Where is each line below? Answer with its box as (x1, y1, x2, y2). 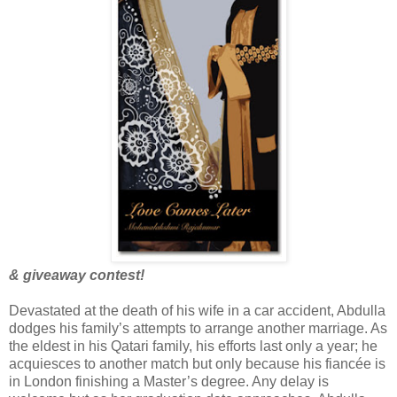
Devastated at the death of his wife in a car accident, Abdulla (9, 303, 385, 319)
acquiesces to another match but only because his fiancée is (9, 356, 385, 372)
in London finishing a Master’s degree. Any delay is (9, 374, 329, 390)
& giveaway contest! (9, 268, 144, 284)
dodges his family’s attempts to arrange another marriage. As (9, 321, 387, 337)
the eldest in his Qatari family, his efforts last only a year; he (9, 339, 378, 354)
